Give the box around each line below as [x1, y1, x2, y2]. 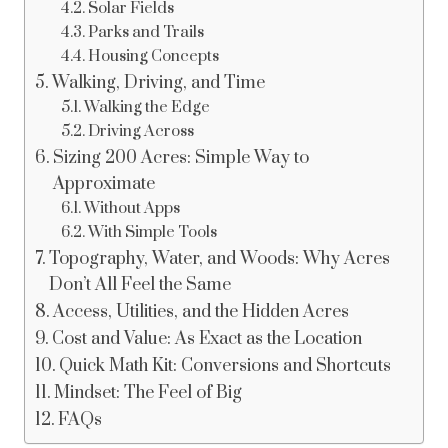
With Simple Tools [87, 222, 217, 243]
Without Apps [83, 198, 180, 219]
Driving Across [87, 121, 194, 142]
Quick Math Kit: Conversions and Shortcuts [59, 355, 392, 378]
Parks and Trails [87, 22, 204, 43]
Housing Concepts [87, 46, 219, 67]
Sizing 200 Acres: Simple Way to [53, 147, 310, 170]
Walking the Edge [83, 97, 210, 118]
